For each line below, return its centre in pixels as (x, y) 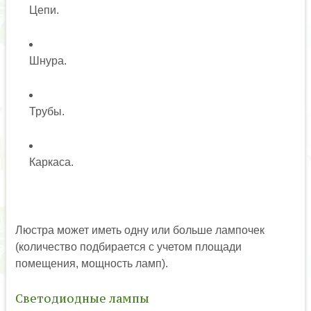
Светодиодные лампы (82, 298)
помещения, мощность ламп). (91, 263)
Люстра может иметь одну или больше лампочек (140, 230)
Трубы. (47, 111)
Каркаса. (51, 162)
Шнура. (48, 60)
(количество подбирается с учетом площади (128, 246)
